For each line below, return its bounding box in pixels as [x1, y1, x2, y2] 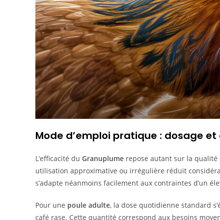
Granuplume [82, 153, 124, 163]
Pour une [35, 200, 67, 210]
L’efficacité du [35, 153, 82, 163]
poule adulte [67, 200, 110, 210]
